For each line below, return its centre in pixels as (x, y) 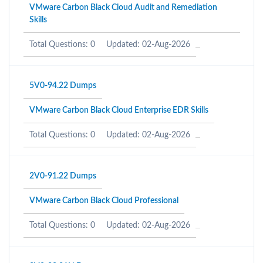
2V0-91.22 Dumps (63, 176)
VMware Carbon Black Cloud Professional (104, 201)
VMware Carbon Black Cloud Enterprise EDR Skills (119, 110)
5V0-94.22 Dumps (63, 86)
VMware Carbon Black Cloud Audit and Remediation (123, 8)
